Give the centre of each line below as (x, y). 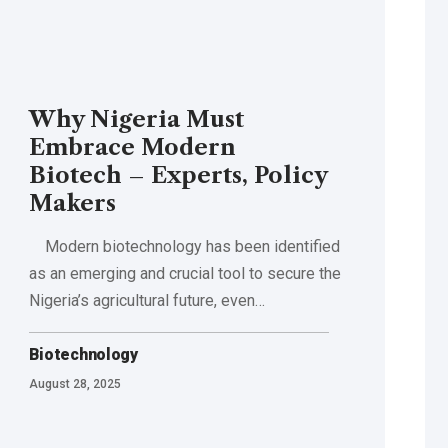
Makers (72, 204)
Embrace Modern (132, 148)
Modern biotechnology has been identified (184, 247)
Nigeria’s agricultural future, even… (146, 301)
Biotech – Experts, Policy (178, 176)
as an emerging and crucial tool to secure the (184, 274)
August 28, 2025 (74, 384)
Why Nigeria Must (136, 120)
